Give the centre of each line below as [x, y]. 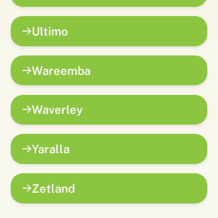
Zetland [54, 189]
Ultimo [50, 31]
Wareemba [61, 70]
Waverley [57, 110]
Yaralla [51, 149]
